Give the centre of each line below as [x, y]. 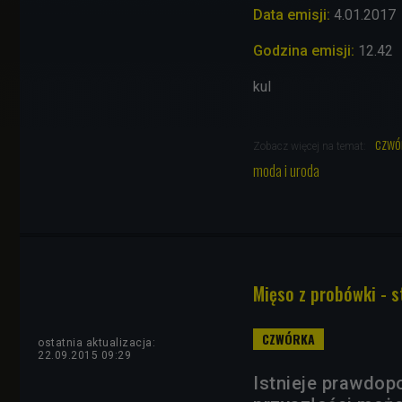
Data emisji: [292, 14]
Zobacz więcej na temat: [311, 146]
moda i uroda [286, 170]
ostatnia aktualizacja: [96, 342]
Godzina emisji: [306, 50]
